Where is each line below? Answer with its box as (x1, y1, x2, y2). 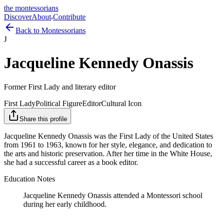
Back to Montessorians (16, 26, 86, 35)
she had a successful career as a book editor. (4, 158, 138, 166)
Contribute (53, 13, 86, 21)
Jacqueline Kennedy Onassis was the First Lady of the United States (4, 131, 213, 140)
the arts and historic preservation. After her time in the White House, (4, 149, 212, 158)
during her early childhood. (23, 200, 107, 208)
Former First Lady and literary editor (4, 82, 116, 91)
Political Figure (36, 99, 82, 108)
